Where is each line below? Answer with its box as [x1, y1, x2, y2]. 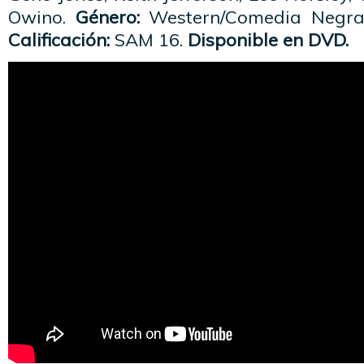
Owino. [8, 6, 76, 28]
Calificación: [8, 28, 110, 51]
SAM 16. [110, 28, 183, 51]
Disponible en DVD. [183, 28, 349, 51]
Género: [75, 6, 140, 28]
